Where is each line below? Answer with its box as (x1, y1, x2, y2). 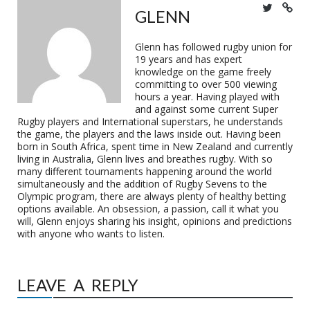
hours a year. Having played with (135, 90, 280, 103)
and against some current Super (135, 102, 278, 116)
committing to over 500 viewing (135, 77, 277, 91)
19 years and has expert (135, 53, 242, 66)
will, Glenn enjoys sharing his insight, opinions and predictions (17, 215, 292, 228)
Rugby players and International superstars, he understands (17, 115, 283, 128)
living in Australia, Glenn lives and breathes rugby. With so (17, 152, 273, 165)
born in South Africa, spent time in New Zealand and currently (17, 140, 293, 153)
